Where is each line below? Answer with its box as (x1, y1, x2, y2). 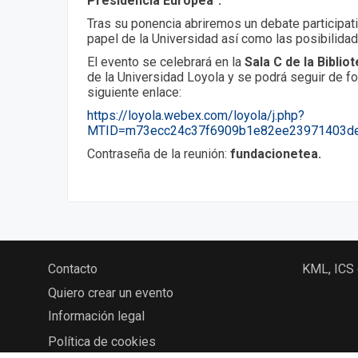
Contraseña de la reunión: (87, 145, 230, 161)
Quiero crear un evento (48, 285, 173, 301)
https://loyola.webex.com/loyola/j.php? (87, 107, 304, 123)
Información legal (48, 308, 145, 324)
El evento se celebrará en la (87, 54, 245, 70)
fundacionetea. (230, 145, 324, 161)
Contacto (48, 261, 97, 277)
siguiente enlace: (87, 84, 185, 100)
